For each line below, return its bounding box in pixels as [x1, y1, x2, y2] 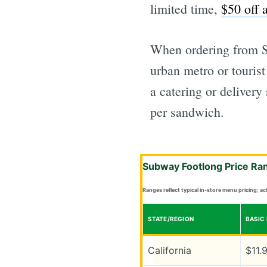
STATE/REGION [147, 215, 194, 222]
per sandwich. [150, 103, 224, 120]
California [147, 244, 191, 256]
